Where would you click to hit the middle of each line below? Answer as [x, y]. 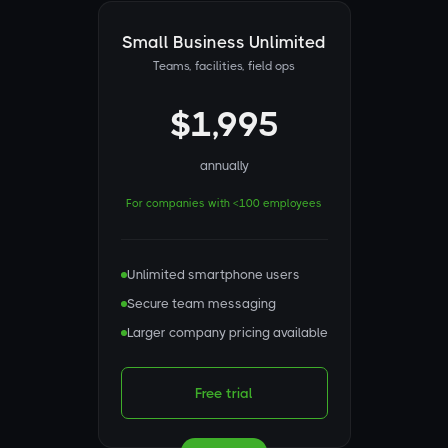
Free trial [224, 393]
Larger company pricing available [227, 332]
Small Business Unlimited [224, 42]
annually [224, 165]
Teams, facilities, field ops [224, 66]
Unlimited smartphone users [213, 274]
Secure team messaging [201, 303]
